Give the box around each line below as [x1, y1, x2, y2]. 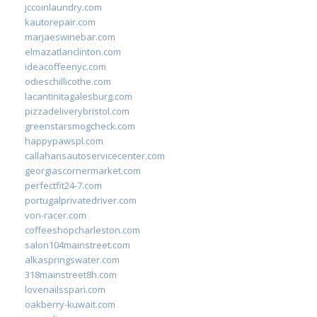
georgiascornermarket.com [25, 163, 141, 177]
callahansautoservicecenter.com [25, 149, 165, 162]
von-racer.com [25, 208, 86, 221]
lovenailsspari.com [25, 282, 105, 296]
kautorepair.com [25, 15, 96, 28]
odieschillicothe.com [25, 74, 111, 88]
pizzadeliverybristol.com [25, 104, 129, 117]
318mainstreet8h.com [25, 267, 117, 281]
